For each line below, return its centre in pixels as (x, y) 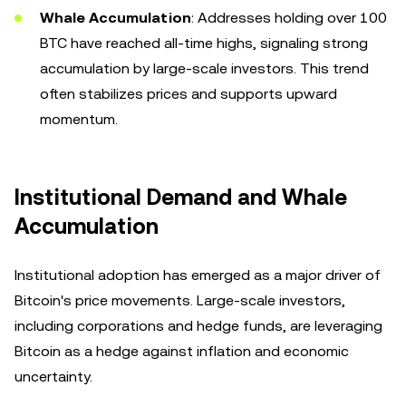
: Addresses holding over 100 (289, 18)
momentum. (79, 119)
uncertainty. (53, 377)
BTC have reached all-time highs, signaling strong (204, 43)
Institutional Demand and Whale (181, 198)
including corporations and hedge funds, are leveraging (198, 326)
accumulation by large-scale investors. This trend (204, 68)
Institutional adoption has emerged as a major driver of (198, 275)
